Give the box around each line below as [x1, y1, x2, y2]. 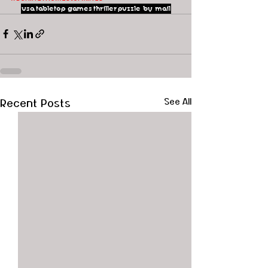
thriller [93, 3, 117, 13]
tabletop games [35, 3, 92, 13]
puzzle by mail [117, 3, 170, 13]
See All [164, 96, 191, 107]
